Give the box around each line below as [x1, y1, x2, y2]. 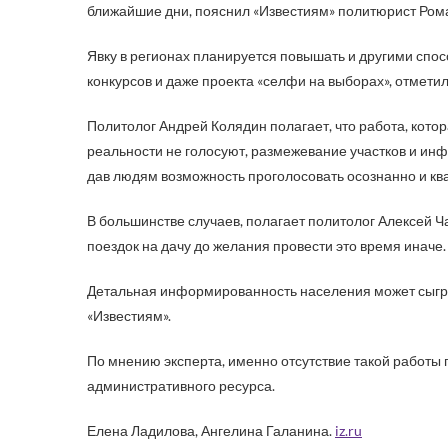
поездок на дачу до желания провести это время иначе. [87, 237, 446, 254]
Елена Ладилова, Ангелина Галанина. [87, 422, 335, 439]
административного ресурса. [87, 377, 275, 394]
